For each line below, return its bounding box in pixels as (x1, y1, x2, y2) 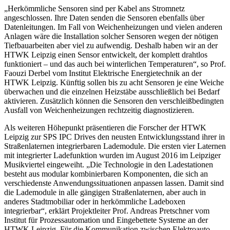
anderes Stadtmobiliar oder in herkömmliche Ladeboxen (4, 197, 185, 206)
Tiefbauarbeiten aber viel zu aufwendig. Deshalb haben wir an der (4, 41, 218, 50)
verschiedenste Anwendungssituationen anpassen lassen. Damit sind (4, 178, 224, 187)
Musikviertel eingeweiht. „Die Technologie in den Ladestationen (4, 160, 213, 169)
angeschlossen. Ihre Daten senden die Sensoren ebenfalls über (4, 13, 204, 22)
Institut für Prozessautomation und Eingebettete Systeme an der (4, 215, 208, 224)
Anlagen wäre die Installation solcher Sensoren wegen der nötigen (4, 31, 218, 41)
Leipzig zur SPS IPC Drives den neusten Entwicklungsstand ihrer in (4, 132, 225, 141)
